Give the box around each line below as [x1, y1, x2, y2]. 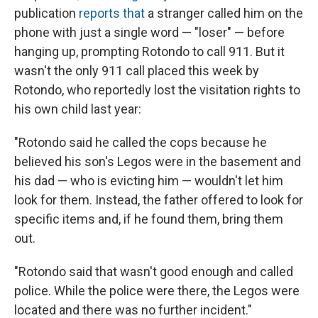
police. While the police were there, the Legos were [14, 283, 300, 299]
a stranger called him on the [145, 6, 303, 21]
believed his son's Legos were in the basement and [14, 154, 301, 170]
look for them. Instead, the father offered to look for [14, 192, 303, 208]
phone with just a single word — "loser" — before [14, 25, 285, 40]
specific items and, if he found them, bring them [14, 212, 283, 227]
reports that [79, 6, 145, 21]
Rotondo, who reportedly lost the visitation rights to [14, 82, 300, 98]
